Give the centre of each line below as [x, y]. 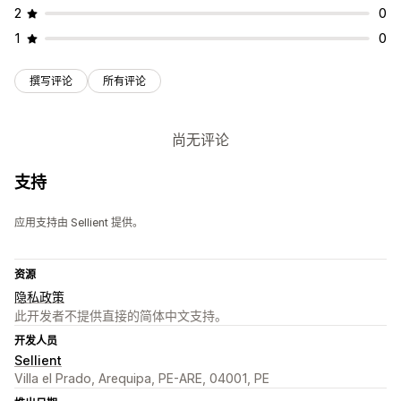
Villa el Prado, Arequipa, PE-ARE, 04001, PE [142, 379]
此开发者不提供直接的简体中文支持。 [121, 316]
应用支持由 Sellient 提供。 [79, 223]
